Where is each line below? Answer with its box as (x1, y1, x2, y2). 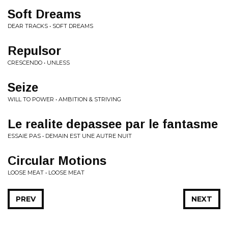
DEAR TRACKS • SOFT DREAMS (8, 22, 93, 30)
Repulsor (8, 44, 61, 58)
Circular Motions (8, 154, 106, 167)
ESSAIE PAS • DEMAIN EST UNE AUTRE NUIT (8, 132, 132, 139)
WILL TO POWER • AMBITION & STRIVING (8, 96, 121, 103)
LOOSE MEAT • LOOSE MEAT (8, 169, 84, 176)
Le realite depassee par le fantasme (8, 117, 218, 131)
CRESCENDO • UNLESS (8, 59, 70, 66)
